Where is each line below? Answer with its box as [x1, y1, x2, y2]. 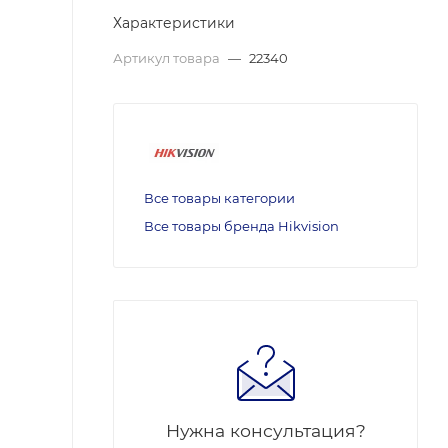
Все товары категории [144, 190, 295, 206]
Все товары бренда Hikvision [144, 218, 339, 234]
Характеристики [113, 14, 235, 32]
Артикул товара [113, 50, 223, 66]
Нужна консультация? [165, 420, 366, 441]
